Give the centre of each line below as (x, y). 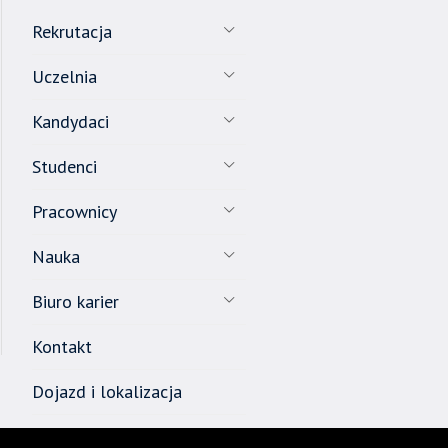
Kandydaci (70, 121)
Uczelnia (64, 76)
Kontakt (61, 346)
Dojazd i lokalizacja (106, 391)
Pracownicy (74, 211)
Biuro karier (75, 301)
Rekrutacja (71, 31)
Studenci (64, 166)
